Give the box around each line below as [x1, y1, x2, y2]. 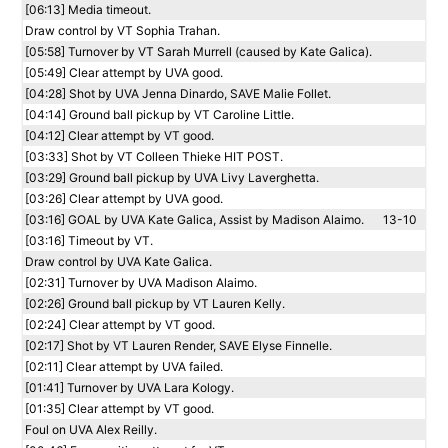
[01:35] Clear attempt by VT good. [25, 401, 214, 416]
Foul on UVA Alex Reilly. [25, 422, 157, 437]
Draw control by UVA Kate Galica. [25, 254, 212, 269]
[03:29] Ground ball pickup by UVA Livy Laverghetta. [25, 170, 319, 185]
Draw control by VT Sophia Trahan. [25, 23, 220, 38]
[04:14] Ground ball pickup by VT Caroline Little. [25, 107, 294, 122]
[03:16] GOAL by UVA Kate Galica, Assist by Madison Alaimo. [25, 212, 364, 227]
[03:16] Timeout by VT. [25, 233, 153, 248]
